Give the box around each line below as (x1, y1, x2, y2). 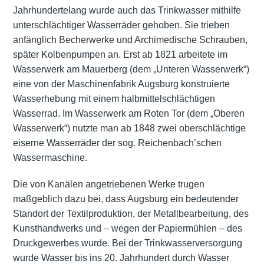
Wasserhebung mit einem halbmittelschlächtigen (12, 93, 215, 104)
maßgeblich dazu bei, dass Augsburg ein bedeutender (12, 193, 239, 204)
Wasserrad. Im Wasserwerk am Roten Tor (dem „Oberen (12, 108, 245, 118)
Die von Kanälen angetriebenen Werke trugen (12, 179, 204, 189)
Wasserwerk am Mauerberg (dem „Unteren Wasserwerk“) (12, 64, 249, 74)
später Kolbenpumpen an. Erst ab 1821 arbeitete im (12, 49, 227, 60)
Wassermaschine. (12, 152, 87, 163)
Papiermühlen (157, 223, 217, 233)
